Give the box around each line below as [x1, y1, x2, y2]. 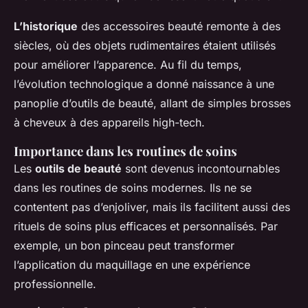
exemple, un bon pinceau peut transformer [14, 239, 234, 253]
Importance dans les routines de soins [14, 142, 237, 160]
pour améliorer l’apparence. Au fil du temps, [14, 58, 242, 72]
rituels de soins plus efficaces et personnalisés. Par [14, 219, 278, 234]
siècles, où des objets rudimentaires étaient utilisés [14, 38, 276, 53]
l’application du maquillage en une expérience [14, 258, 250, 272]
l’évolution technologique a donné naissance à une [14, 77, 274, 91]
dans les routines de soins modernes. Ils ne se [14, 181, 252, 195]
